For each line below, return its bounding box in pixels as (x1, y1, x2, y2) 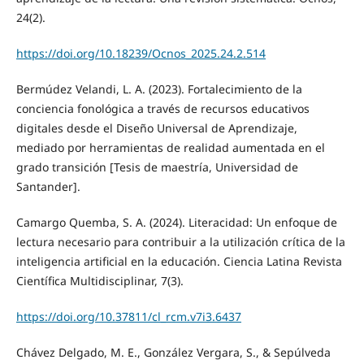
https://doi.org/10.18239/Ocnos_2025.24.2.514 (15, 45, 266, 62)
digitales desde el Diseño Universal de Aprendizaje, (15, 120, 297, 136)
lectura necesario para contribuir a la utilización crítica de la (15, 234, 345, 250)
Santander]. (15, 179, 80, 195)
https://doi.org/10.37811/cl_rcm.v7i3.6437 (15, 309, 241, 325)
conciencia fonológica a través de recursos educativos (15, 101, 310, 117)
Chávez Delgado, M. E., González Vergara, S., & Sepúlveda (15, 344, 331, 361)
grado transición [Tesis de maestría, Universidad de (15, 159, 298, 175)
